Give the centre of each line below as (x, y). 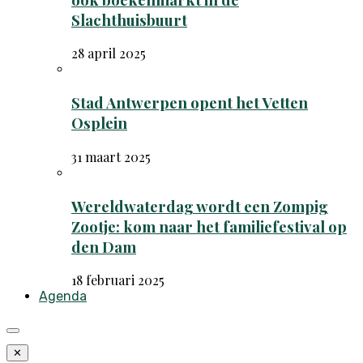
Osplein (99, 123)
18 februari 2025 (118, 280)
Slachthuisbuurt (129, 19)
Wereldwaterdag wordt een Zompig (200, 206)
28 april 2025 (109, 53)
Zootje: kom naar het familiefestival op (209, 226)
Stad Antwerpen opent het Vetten (190, 103)
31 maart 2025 (111, 156)
